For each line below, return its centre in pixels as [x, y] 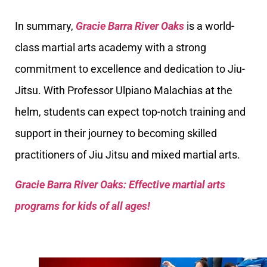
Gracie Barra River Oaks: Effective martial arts [120, 184]
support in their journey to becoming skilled [116, 133]
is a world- [209, 26]
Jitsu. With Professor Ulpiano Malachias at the [124, 90]
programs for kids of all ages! [83, 206]
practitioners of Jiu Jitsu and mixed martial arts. [128, 154]
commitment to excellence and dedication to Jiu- [130, 69]
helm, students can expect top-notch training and [130, 111]
